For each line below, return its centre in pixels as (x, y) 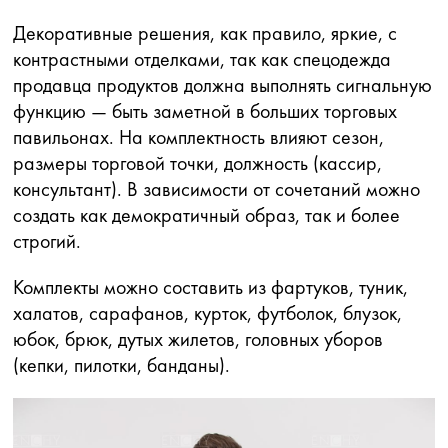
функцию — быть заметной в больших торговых (205, 111)
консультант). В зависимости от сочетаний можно (216, 189)
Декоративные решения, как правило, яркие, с (205, 33)
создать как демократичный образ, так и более (206, 215)
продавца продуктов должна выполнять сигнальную (222, 85)
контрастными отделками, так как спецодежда (202, 59)
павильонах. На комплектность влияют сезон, (198, 137)
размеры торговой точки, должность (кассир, (197, 163)
